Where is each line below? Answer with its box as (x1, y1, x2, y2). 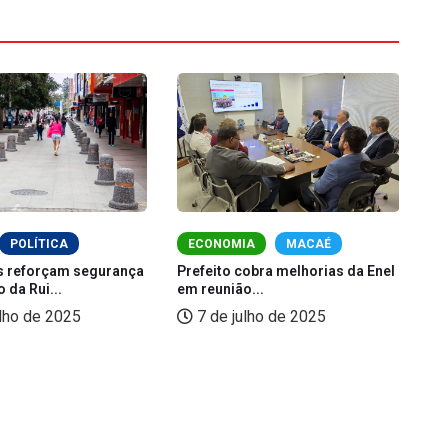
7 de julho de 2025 (192, 306, 326, 326)
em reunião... (176, 280, 264, 297)
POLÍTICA (10, 236, 69, 251)
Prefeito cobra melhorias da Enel (176, 262, 395, 279)
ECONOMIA (187, 236, 255, 251)
